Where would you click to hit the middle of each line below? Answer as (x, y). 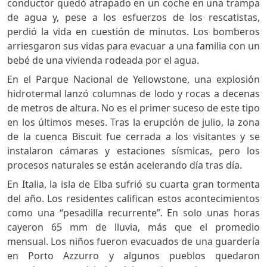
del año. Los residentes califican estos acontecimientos (133, 198)
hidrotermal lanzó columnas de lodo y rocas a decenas (133, 93)
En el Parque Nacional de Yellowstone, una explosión (133, 79)
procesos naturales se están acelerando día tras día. (125, 165)
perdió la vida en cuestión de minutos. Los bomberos (133, 31)
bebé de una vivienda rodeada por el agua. (103, 60)
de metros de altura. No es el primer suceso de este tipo (133, 108)
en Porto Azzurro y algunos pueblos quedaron (133, 255)
